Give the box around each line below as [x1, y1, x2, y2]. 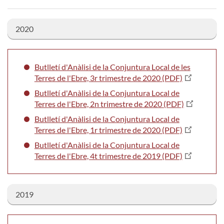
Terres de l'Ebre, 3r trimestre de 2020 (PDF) [34, 72, 182, 82]
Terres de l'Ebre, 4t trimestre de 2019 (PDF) [34, 150, 182, 160]
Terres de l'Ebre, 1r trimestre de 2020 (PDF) [34, 124, 182, 134]
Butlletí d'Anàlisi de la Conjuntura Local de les [34, 61, 190, 71]
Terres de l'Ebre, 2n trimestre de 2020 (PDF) [34, 98, 184, 108]
